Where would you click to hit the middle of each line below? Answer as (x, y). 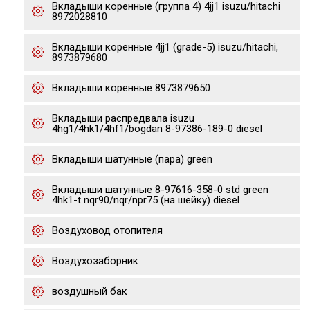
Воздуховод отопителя (107, 230)
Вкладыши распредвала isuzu (123, 118)
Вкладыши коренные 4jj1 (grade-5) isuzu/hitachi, (165, 47)
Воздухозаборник (95, 261)
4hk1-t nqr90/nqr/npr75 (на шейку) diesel (146, 200)
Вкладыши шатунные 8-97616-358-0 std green (160, 190)
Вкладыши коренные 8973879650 (131, 88)
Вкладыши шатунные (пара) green (132, 159)
